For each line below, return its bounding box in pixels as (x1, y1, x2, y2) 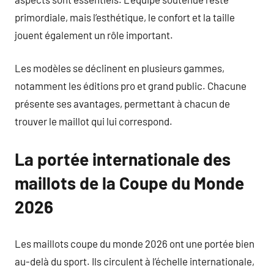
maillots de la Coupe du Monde (15, 172, 244, 193)
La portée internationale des (15, 149, 231, 169)
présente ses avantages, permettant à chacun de (15, 97, 230, 109)
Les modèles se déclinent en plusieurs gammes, (15, 62, 224, 74)
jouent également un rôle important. (15, 28, 173, 41)
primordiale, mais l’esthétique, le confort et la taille (15, 10, 235, 23)
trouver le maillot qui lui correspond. (15, 115, 172, 127)
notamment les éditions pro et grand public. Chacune (15, 80, 246, 92)
